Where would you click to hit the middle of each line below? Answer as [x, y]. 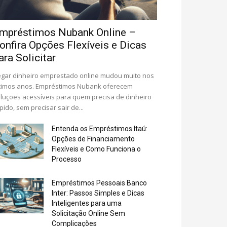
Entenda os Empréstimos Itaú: [100, 129]
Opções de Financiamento [93, 139]
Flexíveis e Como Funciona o [96, 149]
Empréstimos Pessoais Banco [99, 183]
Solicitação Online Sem [88, 213]
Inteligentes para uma [87, 203]
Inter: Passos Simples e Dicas [98, 193]
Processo [67, 159]
